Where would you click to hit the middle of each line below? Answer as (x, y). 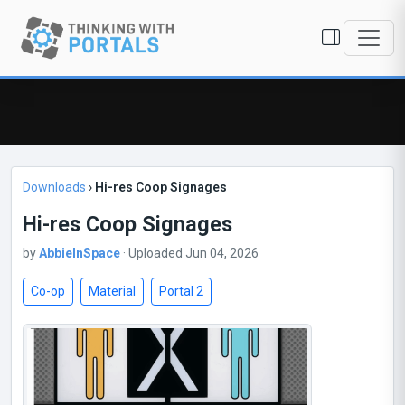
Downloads (54, 187)
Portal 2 (181, 291)
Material (112, 291)
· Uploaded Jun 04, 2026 (189, 253)
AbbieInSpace (80, 253)
